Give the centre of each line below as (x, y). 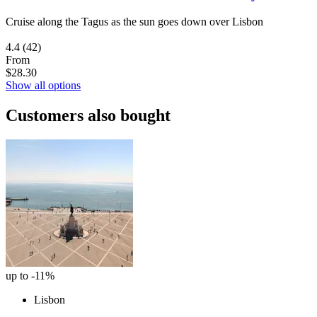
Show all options (43, 85)
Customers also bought (88, 115)
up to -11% (30, 275)
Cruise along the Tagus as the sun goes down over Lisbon (134, 21)
